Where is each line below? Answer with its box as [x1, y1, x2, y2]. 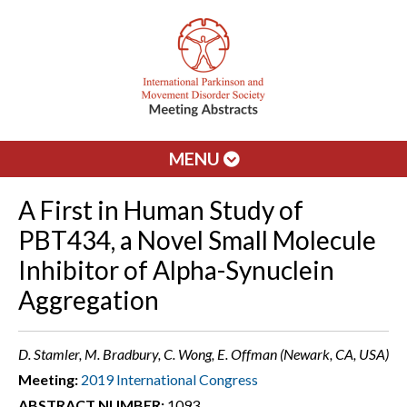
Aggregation [18, 284, 159, 315]
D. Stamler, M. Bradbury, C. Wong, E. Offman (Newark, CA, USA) [18, 345, 389, 362]
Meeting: [18, 371, 78, 388]
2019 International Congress [81, 371, 258, 388]
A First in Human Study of [18, 194, 303, 225]
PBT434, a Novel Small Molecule [18, 224, 376, 255]
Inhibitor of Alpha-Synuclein [18, 254, 334, 285]
